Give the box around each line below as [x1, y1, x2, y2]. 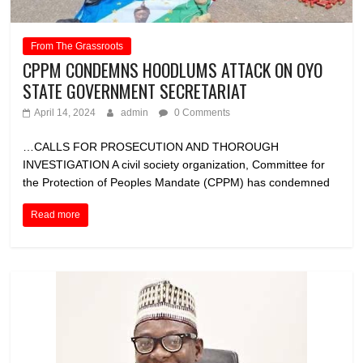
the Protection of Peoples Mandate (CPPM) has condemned [23, 175, 331, 189]
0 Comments [172, 106, 231, 118]
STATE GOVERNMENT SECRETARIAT [23, 77, 248, 104]
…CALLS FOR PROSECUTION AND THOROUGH [23, 139, 280, 153]
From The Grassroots [31, 40, 124, 52]
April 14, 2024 [34, 106, 96, 118]
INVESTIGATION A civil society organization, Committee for [23, 157, 326, 171]
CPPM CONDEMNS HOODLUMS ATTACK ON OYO [23, 56, 323, 83]
